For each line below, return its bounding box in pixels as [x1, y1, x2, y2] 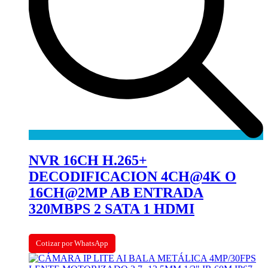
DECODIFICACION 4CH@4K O [29, 169, 236, 185]
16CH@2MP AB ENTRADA [29, 185, 203, 201]
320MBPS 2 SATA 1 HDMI [29, 201, 194, 217]
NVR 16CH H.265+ [29, 153, 147, 169]
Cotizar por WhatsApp [36, 239, 108, 248]
